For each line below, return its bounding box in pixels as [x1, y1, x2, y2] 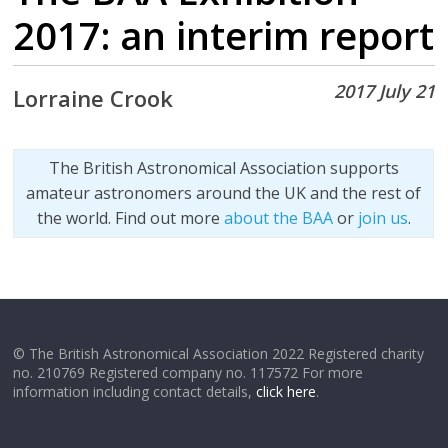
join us [357, 207, 408, 229]
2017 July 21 [333, 79, 435, 103]
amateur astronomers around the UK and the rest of [26, 182, 422, 204]
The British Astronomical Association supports [48, 157, 399, 179]
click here [256, 382, 317, 401]
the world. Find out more [36, 207, 224, 229]
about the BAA [223, 207, 333, 229]
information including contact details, [13, 382, 257, 401]
